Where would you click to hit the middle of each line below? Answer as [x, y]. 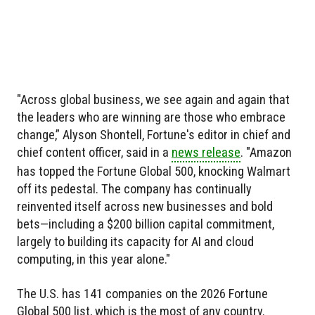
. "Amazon [266, 153]
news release [206, 153]
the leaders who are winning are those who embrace [151, 117]
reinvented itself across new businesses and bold [145, 207]
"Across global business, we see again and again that [153, 100]
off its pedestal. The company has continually [134, 189]
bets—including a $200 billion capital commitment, [146, 224]
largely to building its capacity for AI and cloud [135, 242]
